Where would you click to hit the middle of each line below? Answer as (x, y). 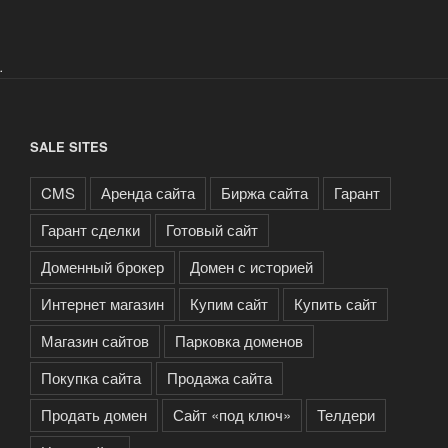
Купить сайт (335, 304)
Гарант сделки (90, 230)
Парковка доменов (239, 341)
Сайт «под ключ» (232, 415)
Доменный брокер (102, 267)
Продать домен (94, 415)
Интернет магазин (102, 304)
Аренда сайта (148, 193)
